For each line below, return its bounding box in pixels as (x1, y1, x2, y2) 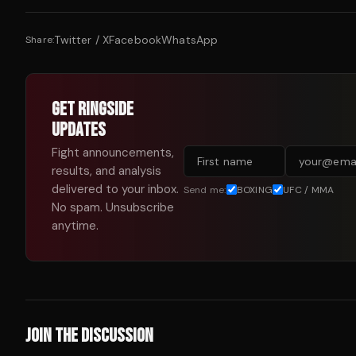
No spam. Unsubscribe (52, 199, 174, 215)
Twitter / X (54, 33, 109, 47)
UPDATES (52, 118, 106, 141)
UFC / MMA (283, 183, 335, 196)
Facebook (109, 33, 162, 47)
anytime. (52, 218, 99, 234)
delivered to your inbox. (52, 181, 179, 197)
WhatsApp (161, 33, 219, 47)
